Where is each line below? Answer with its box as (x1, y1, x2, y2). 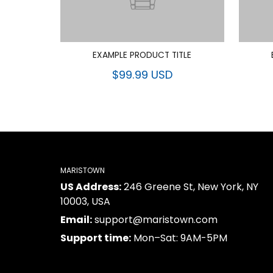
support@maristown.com (92, 213, 218, 227)
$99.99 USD (112, 67, 172, 82)
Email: (60, 213, 92, 227)
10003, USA (60, 194, 110, 208)
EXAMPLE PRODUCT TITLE (93, 49, 192, 61)
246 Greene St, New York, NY (121, 180, 258, 194)
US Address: (60, 180, 121, 194)
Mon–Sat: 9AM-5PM (131, 231, 227, 245)
